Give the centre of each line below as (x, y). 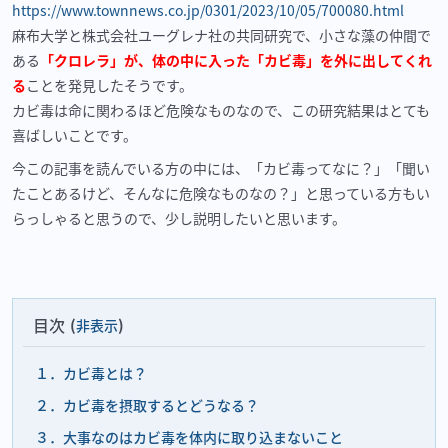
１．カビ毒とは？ (91, 372)
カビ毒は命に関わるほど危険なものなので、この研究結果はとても (221, 109)
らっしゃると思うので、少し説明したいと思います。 (179, 218)
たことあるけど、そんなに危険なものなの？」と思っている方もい (221, 193)
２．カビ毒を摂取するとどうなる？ (147, 404)
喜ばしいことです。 (74, 134)
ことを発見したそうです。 (109, 84)
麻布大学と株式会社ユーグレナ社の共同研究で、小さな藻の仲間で (221, 34)
